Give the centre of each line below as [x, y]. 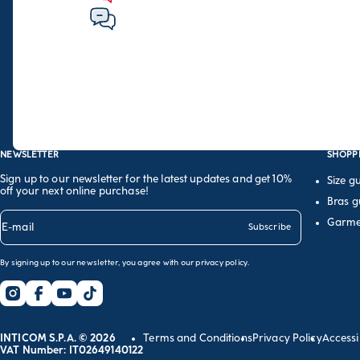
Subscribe [269, 227]
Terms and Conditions [198, 337]
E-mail [18, 227]
